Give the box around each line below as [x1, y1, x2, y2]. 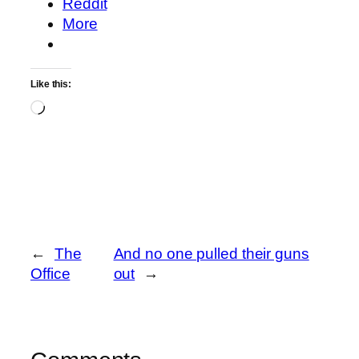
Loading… [44, 100, 115, 118]
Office [30, 264, 71, 282]
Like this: [30, 79, 71, 91]
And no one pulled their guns [113, 244, 309, 262]
